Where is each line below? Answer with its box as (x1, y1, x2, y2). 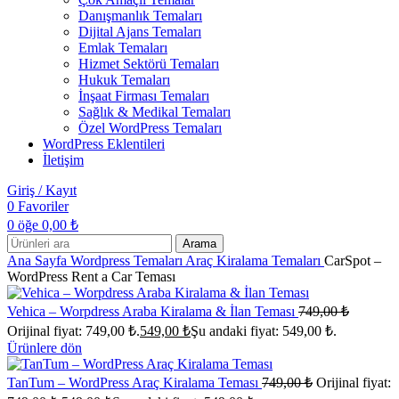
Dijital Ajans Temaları (78, 24, 201, 40)
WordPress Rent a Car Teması (7, 269, 175, 285)
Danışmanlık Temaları (78, 8, 202, 24)
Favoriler (18, 199, 69, 215)
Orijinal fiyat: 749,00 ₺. (7, 323, 140, 339)
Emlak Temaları (78, 40, 167, 56)
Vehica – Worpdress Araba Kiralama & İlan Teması (7, 304, 298, 320)
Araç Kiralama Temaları (185, 253, 324, 269)
